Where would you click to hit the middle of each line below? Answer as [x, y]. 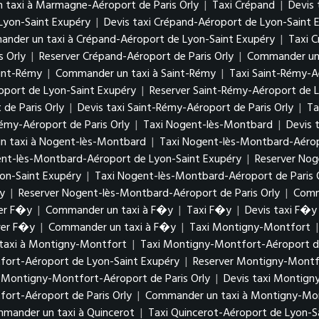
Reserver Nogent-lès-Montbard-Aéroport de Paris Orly [149, 194]
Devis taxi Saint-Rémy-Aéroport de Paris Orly [185, 108]
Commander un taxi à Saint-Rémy [136, 74]
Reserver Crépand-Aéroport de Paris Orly [136, 57]
